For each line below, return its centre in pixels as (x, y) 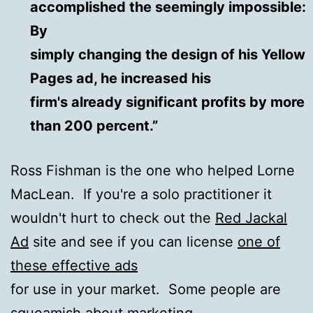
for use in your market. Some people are (146, 289)
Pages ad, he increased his (120, 78)
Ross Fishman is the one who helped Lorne (153, 170)
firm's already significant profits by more (167, 102)
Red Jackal (251, 218)
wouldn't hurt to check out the (113, 218)
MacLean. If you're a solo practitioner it (141, 194)
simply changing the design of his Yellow (167, 54)
